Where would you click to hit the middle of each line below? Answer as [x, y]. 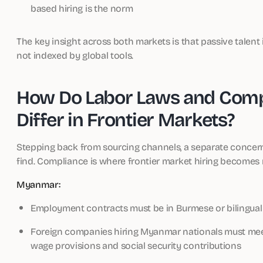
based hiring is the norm [82, 8]
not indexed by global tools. [75, 55]
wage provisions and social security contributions [136, 245]
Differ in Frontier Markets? [125, 119]
